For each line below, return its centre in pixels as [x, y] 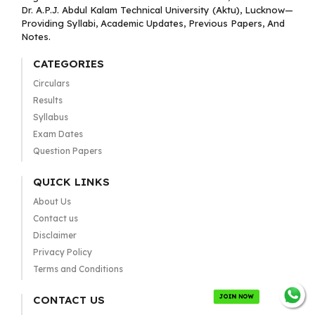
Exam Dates [58, 134]
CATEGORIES [68, 64]
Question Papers [67, 151]
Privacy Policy [62, 252]
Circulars [51, 84]
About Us [52, 202]
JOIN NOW [237, 297]
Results [47, 101]
